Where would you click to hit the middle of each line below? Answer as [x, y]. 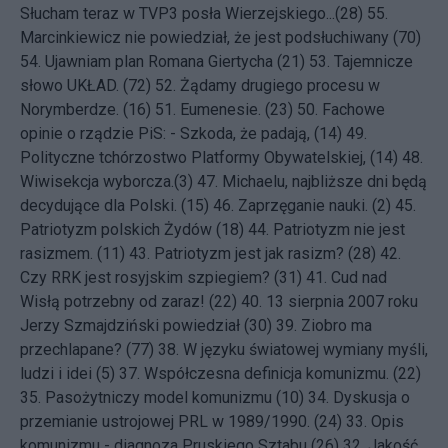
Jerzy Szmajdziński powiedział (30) [146, 325]
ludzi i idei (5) [67, 373]
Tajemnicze [373, 61]
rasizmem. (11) [72, 253]
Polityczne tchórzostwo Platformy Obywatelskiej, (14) [209, 157]
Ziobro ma [336, 325]
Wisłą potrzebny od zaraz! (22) [128, 301]
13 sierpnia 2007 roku [342, 301]
